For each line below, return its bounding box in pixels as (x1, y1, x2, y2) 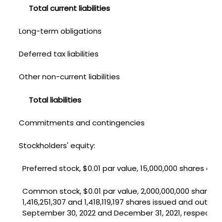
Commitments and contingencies (18, 117, 145, 128)
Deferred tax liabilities (18, 48, 99, 59)
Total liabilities (28, 94, 81, 105)
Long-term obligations (18, 25, 102, 36)
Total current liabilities (28, 2, 110, 13)
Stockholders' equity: (18, 140, 95, 151)
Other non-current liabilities (18, 71, 120, 82)
